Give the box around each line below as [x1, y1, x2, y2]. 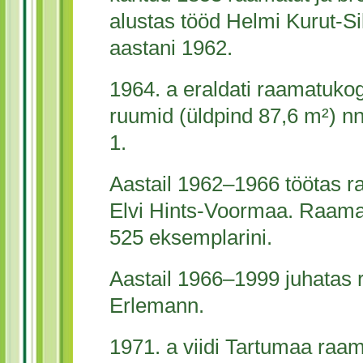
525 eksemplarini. [109, 225, 272, 250]
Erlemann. [109, 293, 204, 318]
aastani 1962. [109, 36, 233, 60]
